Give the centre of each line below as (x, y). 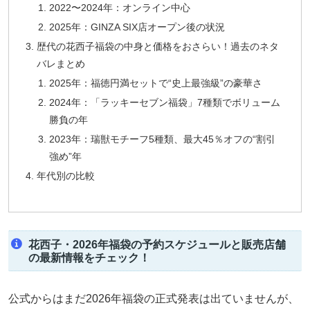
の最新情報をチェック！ (89, 257)
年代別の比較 (66, 175)
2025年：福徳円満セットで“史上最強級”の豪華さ (155, 83)
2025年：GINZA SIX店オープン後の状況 (137, 27)
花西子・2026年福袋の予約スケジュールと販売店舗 (157, 244)
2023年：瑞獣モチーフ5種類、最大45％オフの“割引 (162, 139)
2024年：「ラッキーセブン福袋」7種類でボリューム (164, 102)
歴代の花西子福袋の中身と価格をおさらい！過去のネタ (158, 46)
